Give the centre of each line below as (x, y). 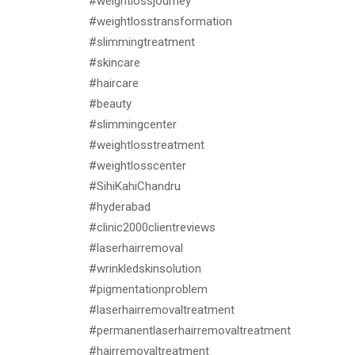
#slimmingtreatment (142, 42)
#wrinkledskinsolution (145, 269)
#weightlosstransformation (160, 22)
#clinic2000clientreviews (152, 228)
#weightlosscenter (137, 166)
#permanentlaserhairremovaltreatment (190, 331)
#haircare (114, 84)
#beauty (110, 104)
